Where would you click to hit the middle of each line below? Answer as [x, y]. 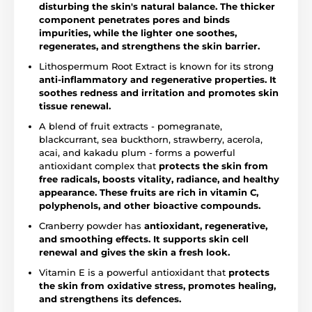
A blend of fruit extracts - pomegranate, [131, 126]
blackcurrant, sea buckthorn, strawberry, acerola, [151, 140]
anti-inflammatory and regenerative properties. [153, 80]
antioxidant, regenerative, [206, 226]
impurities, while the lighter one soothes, [138, 33]
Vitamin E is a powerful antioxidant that [134, 273]
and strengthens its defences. [110, 299]
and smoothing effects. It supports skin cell [144, 239]
